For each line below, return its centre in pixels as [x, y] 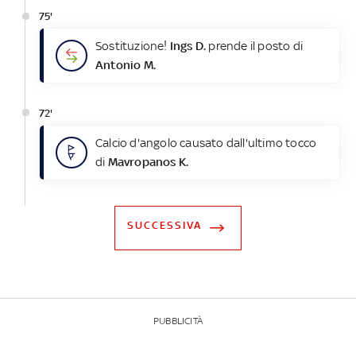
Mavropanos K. [148, 161]
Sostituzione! [132, 46]
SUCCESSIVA [164, 225]
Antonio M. [125, 65]
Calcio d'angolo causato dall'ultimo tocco [206, 142]
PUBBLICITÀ [178, 321]
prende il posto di [255, 46]
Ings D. [188, 46]
